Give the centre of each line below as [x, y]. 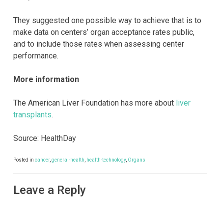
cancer [42, 160]
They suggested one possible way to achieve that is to [107, 20]
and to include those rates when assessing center [99, 44]
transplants [32, 114]
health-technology [106, 160]
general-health [68, 160]
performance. [36, 55]
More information [46, 79]
